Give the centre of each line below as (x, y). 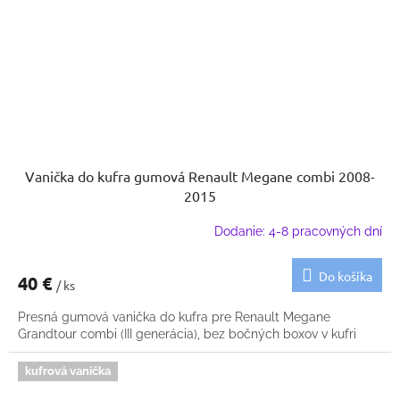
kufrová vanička (68, 371)
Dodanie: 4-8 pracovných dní (298, 232)
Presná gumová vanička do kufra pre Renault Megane (174, 317)
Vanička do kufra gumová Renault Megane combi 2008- (200, 175)
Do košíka (346, 275)
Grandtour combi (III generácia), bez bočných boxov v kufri (187, 333)
